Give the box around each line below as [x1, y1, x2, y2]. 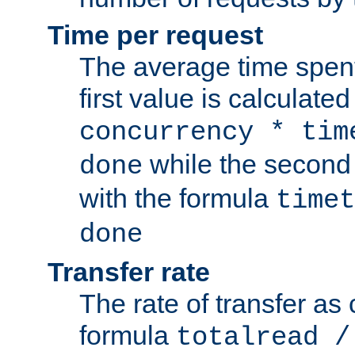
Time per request [48, 20, 263, 51]
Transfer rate [48, 257, 210, 288]
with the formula [79, 183, 276, 214]
